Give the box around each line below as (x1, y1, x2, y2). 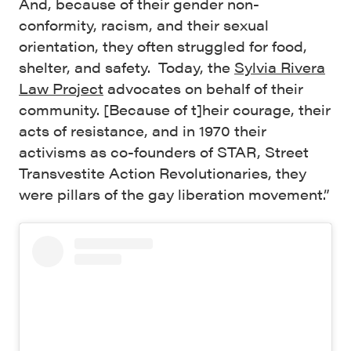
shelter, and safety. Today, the (19, 57, 234, 77)
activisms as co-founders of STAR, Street (19, 142, 309, 161)
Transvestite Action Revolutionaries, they (19, 163, 306, 183)
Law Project (19, 78, 103, 98)
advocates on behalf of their (103, 78, 303, 98)
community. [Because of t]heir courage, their (19, 100, 331, 119)
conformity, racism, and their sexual (19, 15, 269, 34)
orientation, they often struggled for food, (19, 36, 307, 56)
